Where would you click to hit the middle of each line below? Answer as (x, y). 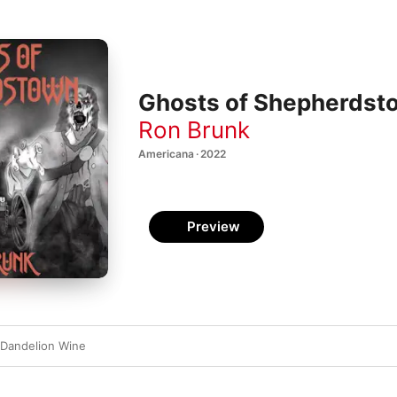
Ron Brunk (194, 129)
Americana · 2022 (182, 153)
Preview (214, 226)
